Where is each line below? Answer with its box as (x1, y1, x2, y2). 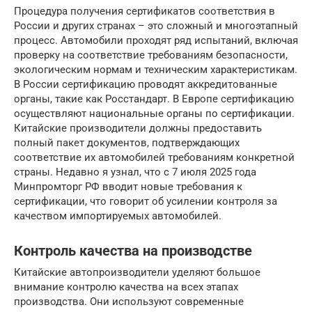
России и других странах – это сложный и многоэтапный (14, 19, 298, 32)
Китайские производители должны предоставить (14, 121, 262, 134)
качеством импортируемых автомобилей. (14, 209, 221, 222)
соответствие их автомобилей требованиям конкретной (14, 150, 295, 164)
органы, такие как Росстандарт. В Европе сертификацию (14, 92, 294, 105)
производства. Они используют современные (14, 295, 244, 308)
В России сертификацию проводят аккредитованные (14, 77, 277, 91)
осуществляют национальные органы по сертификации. (14, 107, 295, 120)
